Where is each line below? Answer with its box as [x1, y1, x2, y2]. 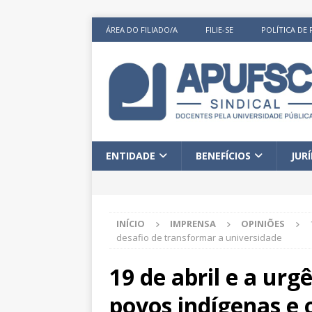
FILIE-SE [205, 24, 233, 35]
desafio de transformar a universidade [116, 231, 286, 244]
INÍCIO [116, 217, 145, 231]
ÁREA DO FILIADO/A [106, 24, 178, 35]
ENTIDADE [106, 149, 155, 163]
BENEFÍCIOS [196, 149, 251, 163]
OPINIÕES [241, 217, 285, 231]
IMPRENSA [170, 217, 216, 231]
